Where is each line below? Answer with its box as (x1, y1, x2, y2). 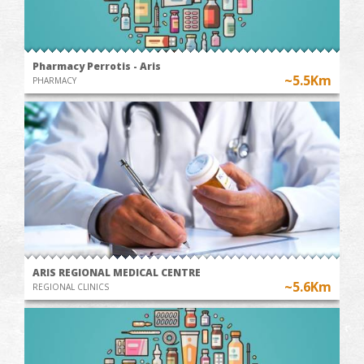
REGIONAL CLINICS (32, 280, 109, 292)
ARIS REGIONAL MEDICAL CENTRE (32, 265, 201, 279)
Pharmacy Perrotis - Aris (32, 58, 161, 73)
